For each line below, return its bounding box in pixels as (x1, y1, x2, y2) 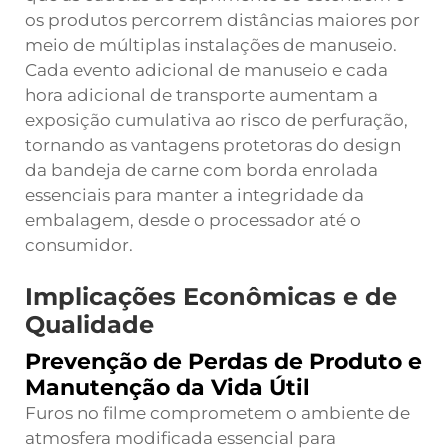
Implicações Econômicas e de (25, 282, 397, 311)
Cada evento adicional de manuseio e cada (25, 60, 388, 80)
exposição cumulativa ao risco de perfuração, (25, 110, 408, 130)
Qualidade (25, 310, 154, 339)
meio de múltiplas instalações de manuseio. (25, 35, 397, 55)
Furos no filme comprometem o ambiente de (25, 403, 410, 423)
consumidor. (25, 235, 133, 255)
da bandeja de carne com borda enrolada (25, 160, 378, 180)
